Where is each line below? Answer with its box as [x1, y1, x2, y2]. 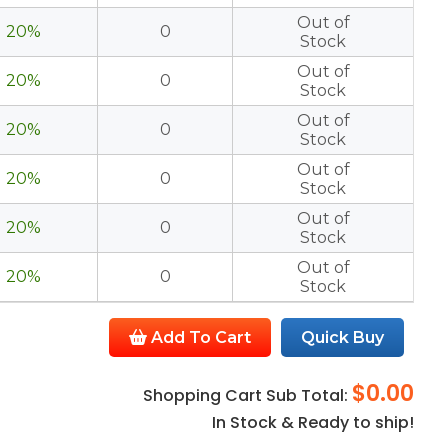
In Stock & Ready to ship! [212, 411, 415, 434]
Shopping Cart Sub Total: [143, 384, 353, 407]
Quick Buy [301, 328, 385, 347]
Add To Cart [147, 328, 252, 347]
